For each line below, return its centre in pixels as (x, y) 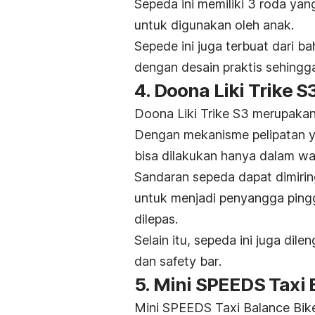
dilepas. (156, 219)
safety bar (189, 261)
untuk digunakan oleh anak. (214, 25)
